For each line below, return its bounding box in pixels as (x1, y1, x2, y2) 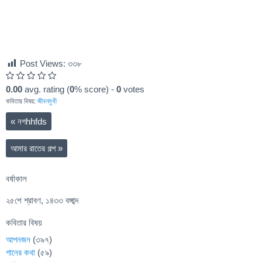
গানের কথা (6, 247, 35, 257)
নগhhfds (15, 116, 47, 127)
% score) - (74, 84, 116, 95)
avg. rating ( (22, 84, 70, 95)
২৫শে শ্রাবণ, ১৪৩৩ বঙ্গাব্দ (6, 195, 78, 205)
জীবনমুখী (37, 97, 57, 106)
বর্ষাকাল (6, 173, 27, 184)
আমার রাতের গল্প (11, 143, 58, 154)
